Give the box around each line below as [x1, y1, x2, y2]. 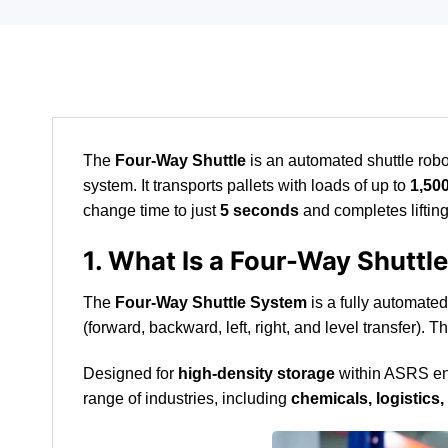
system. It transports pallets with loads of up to [83, 177, 410, 195]
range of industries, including [83, 389, 291, 407]
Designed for [83, 364, 178, 382]
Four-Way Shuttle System [115, 293, 307, 311]
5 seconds [220, 202, 299, 220]
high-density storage [178, 364, 335, 382]
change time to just [83, 202, 220, 220]
